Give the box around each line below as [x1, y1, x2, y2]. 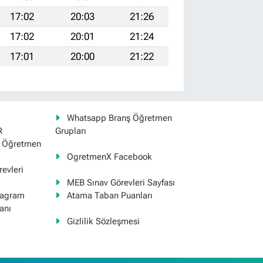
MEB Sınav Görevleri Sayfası [66, 177, 175, 188]
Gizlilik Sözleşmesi [66, 215, 140, 227]
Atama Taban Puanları [66, 190, 153, 201]
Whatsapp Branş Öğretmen [66, 112, 172, 123]
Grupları [55, 125, 86, 136]
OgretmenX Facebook [66, 151, 152, 162]
